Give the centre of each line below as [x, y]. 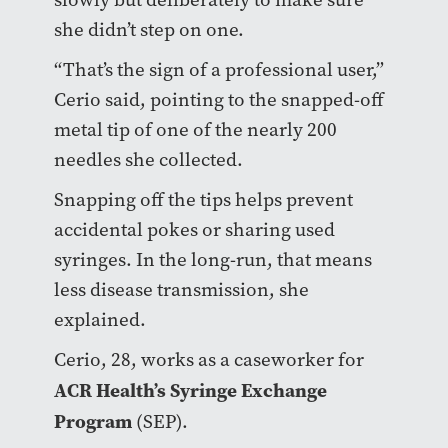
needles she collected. [148, 160]
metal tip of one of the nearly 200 [195, 130]
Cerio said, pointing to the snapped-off [218, 100]
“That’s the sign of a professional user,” [218, 70]
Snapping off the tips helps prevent [203, 200]
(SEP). [159, 422]
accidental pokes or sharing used [194, 230]
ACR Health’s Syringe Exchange [190, 390]
